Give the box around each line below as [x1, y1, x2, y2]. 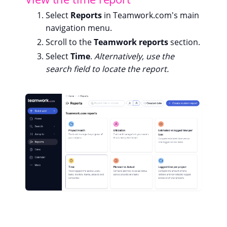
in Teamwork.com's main [102, 10, 199, 21]
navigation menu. [46, 22, 112, 33]
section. [170, 36, 200, 48]
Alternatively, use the [94, 51, 174, 62]
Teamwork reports [94, 36, 170, 48]
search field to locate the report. [46, 63, 169, 75]
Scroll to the [46, 36, 94, 48]
